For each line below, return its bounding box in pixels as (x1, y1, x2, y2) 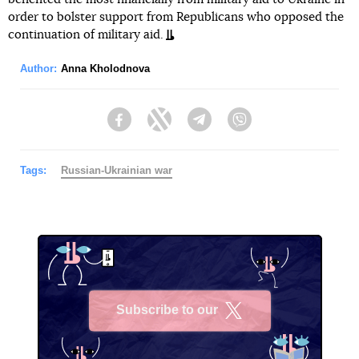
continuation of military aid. (8, 28, 163, 41)
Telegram (212, 120, 259, 134)
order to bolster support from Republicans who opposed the (8, 10, 344, 23)
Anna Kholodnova (61, 62, 150, 75)
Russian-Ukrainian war (61, 163, 172, 176)
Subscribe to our (116, 303, 218, 317)
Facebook (131, 120, 182, 134)
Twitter (171, 120, 205, 134)
